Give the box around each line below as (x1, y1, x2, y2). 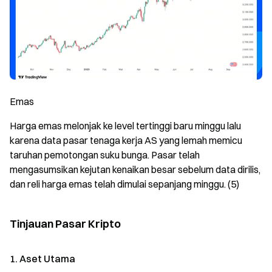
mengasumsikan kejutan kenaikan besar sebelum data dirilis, (10, 163, 260, 175)
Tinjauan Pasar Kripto (10, 216, 121, 231)
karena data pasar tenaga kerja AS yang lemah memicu (10, 134, 242, 146)
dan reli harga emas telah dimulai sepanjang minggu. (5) (10, 177, 239, 190)
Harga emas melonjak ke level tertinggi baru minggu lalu (10, 119, 241, 132)
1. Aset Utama (10, 252, 75, 265)
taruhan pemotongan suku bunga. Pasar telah (10, 148, 200, 161)
